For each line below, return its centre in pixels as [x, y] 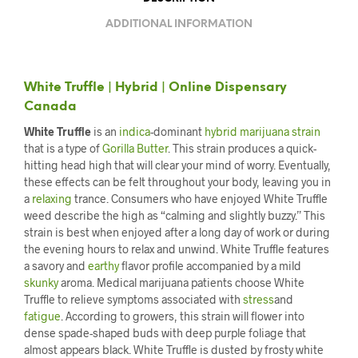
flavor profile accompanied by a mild [210, 266]
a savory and [56, 266]
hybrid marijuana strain [263, 132]
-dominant [177, 132]
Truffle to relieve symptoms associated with [133, 300]
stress [259, 300]
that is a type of [63, 149]
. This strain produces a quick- [242, 149]
